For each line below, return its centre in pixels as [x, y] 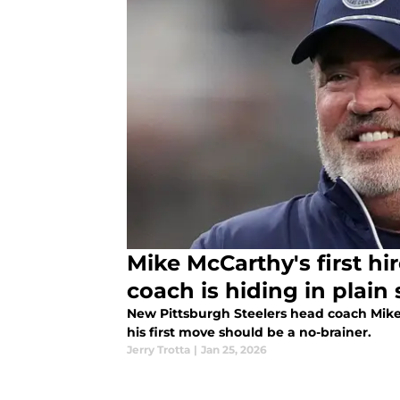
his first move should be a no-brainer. [249, 333]
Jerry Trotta [158, 350]
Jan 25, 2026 [234, 350]
